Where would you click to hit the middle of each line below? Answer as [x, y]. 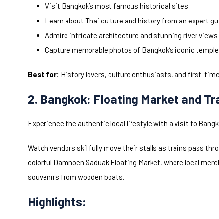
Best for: [44, 75]
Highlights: [57, 202]
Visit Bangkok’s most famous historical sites [117, 6]
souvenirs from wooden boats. [76, 177]
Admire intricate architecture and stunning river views [131, 35]
